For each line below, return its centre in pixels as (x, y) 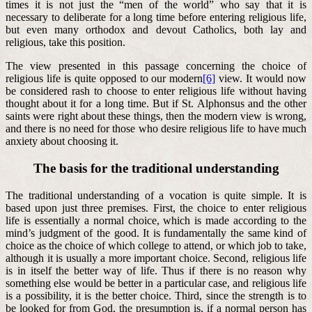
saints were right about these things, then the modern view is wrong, (156, 116)
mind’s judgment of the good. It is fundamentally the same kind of (156, 233)
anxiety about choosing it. (62, 141)
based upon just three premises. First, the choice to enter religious (156, 208)
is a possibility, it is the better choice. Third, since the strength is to (156, 295)
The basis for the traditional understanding (156, 169)
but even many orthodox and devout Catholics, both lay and (156, 30)
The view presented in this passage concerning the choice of (156, 66)
